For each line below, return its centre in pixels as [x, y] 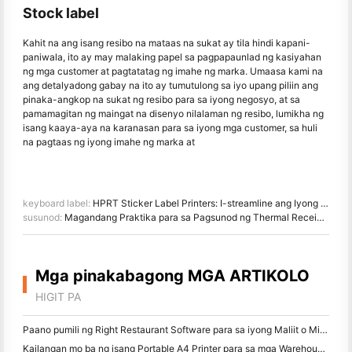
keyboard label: [58, 203]
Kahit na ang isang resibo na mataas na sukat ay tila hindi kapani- [167, 43]
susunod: [44, 218]
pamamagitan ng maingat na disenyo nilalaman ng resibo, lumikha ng [173, 114]
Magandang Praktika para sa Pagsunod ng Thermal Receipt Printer [191, 218]
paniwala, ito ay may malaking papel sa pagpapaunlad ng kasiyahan [172, 57]
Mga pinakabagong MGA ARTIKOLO [172, 276]
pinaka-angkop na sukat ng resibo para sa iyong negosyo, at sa [161, 100]
